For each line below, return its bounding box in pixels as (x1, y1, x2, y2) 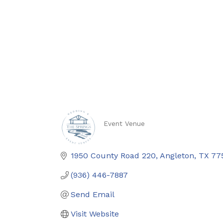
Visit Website (71, 209, 119, 219)
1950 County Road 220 (71, 151, 156, 160)
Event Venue (103, 119, 145, 127)
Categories (103, 125, 160, 139)
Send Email (71, 190, 114, 199)
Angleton (160, 151, 194, 160)
